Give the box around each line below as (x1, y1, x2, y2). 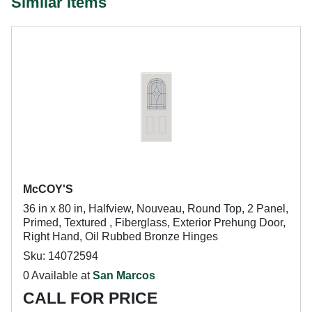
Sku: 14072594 (23, 250, 98, 262)
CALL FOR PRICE (23, 289, 157, 307)
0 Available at (23, 270, 93, 281)
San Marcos (93, 270, 155, 281)
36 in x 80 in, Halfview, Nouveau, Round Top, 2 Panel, (23, 203, 288, 214)
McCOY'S (23, 183, 73, 195)
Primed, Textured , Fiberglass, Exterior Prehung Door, (23, 217, 286, 228)
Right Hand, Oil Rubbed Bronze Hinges (23, 231, 218, 242)
